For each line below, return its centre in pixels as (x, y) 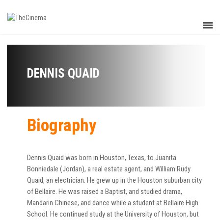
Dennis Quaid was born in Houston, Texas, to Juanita (102, 158)
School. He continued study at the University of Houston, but (113, 214)
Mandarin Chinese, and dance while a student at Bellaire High (113, 203)
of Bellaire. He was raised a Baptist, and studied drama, (105, 192)
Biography (62, 125)
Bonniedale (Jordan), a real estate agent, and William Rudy (109, 169)
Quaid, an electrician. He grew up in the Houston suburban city (114, 180)
